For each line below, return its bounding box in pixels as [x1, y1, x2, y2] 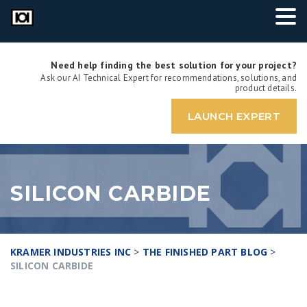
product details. [234, 82, 297, 94]
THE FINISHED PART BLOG [142, 245, 268, 258]
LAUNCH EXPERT [188, 110, 281, 123]
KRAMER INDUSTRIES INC [10, 245, 132, 258]
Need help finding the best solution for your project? [51, 59, 297, 71]
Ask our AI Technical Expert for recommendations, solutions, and [40, 72, 297, 84]
